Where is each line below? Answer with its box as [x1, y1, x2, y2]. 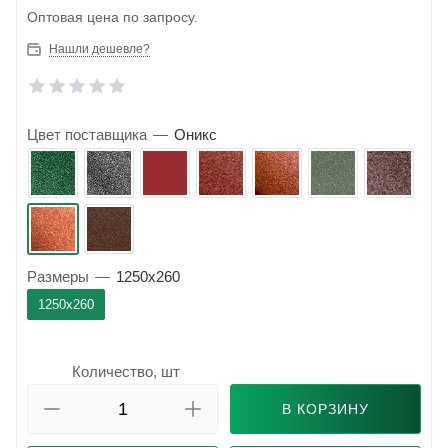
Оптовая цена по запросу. [27, 9, 198, 26]
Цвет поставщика [27, 126, 147, 144]
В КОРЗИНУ [281, 401, 370, 418]
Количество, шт [71, 363, 180, 381]
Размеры [27, 268, 89, 286]
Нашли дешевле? [49, 42, 150, 57]
